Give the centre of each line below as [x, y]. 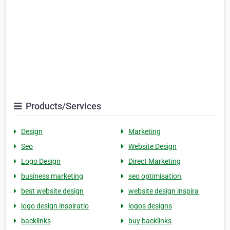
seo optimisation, [156, 176]
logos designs [150, 206]
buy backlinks [150, 221]
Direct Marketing [155, 161]
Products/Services [62, 106]
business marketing [52, 176]
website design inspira [164, 191]
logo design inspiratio [55, 206]
